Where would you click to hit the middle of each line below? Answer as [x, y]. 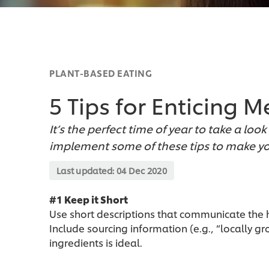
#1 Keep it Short [89, 199]
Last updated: [86, 171]
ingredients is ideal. [96, 243]
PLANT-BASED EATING [101, 73]
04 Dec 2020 [142, 171]
